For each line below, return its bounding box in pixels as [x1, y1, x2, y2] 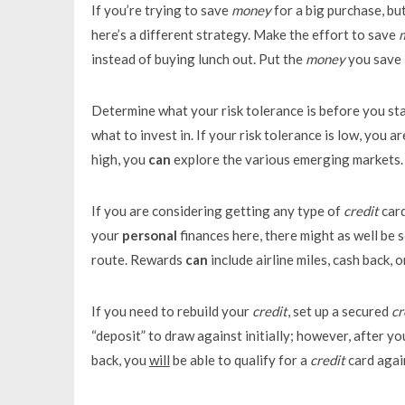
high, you [90, 150, 148, 167]
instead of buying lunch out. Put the [90, 50, 306, 67]
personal [121, 226, 177, 243]
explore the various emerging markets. [170, 150, 403, 167]
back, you [90, 351, 149, 368]
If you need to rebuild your [90, 302, 252, 319]
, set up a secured [287, 302, 391, 319]
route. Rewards [90, 250, 185, 268]
